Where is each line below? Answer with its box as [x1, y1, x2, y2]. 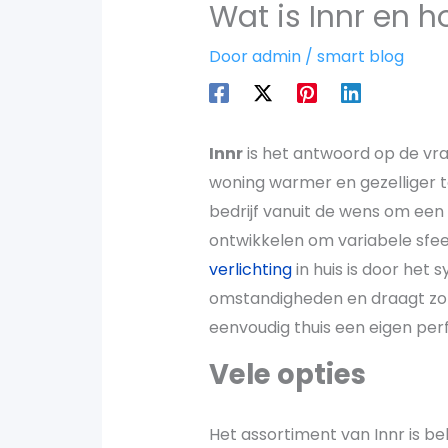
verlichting [208, 257, 292, 281]
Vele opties [208, 354, 366, 394]
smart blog [316, 44, 404, 68]
